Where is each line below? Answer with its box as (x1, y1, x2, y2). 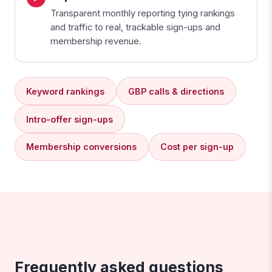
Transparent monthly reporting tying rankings (50, 7, 235, 19)
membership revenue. (50, 35, 141, 47)
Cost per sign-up (160, 141, 234, 152)
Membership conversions (26, 141, 137, 152)
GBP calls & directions (128, 86, 225, 97)
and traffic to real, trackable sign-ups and (50, 21, 220, 33)
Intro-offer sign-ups (26, 114, 114, 124)
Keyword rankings (26, 86, 105, 97)
